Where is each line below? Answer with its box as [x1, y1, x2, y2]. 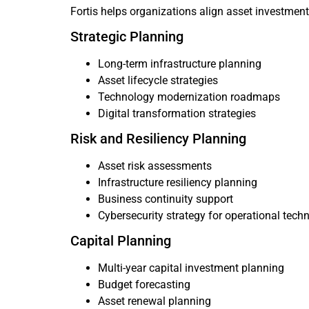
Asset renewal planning [98, 295, 211, 308]
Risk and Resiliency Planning [70, 130, 246, 147]
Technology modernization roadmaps [98, 90, 280, 103]
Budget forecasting [98, 278, 190, 291]
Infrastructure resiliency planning [98, 176, 257, 189]
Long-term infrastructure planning [98, 57, 261, 70]
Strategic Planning [70, 28, 183, 45]
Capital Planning [70, 232, 171, 249]
